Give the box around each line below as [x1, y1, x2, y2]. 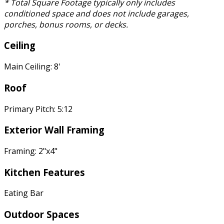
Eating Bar [4, 187, 43, 199]
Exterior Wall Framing [4, 123, 104, 136]
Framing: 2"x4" [4, 145, 57, 156]
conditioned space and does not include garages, [4, 7, 189, 19]
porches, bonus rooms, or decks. [4, 18, 128, 30]
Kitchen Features [4, 165, 85, 178]
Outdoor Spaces [4, 208, 79, 221]
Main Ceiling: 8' [4, 61, 60, 72]
